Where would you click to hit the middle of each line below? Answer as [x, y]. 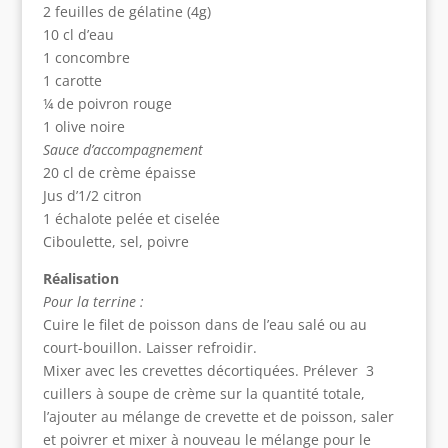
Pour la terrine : [93, 302]
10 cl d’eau [78, 35]
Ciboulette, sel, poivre [115, 242]
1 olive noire [83, 127]
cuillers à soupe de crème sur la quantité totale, [203, 394]
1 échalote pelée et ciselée [131, 219]
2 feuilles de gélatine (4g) [126, 12]
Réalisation [80, 279]
